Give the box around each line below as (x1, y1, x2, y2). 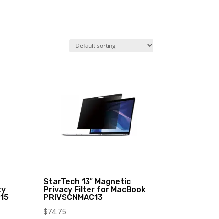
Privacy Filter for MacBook (44, 185, 146, 195)
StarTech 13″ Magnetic (44, 177, 131, 187)
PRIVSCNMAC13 (44, 193, 103, 202)
